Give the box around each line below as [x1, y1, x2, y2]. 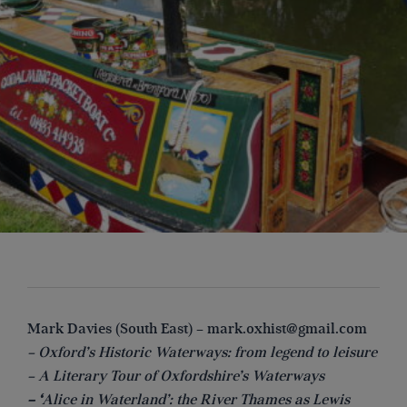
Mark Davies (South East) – [27, 319, 207, 338]
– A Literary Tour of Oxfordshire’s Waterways [27, 366, 324, 385]
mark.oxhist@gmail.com [207, 319, 367, 338]
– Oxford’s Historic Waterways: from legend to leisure [27, 342, 377, 362]
